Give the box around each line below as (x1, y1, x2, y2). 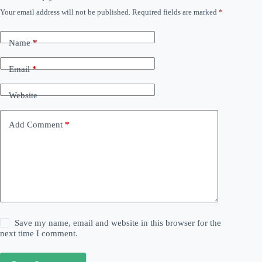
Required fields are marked (132, 8, 219, 17)
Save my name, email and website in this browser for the (15, 218, 222, 228)
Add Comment (9, 119, 63, 129)
